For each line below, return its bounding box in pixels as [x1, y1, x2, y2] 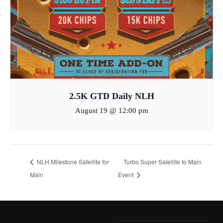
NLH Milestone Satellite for [35, 157, 109, 166]
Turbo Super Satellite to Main [123, 157, 202, 166]
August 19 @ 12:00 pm [75, 107, 148, 115]
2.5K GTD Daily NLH [69, 91, 154, 102]
